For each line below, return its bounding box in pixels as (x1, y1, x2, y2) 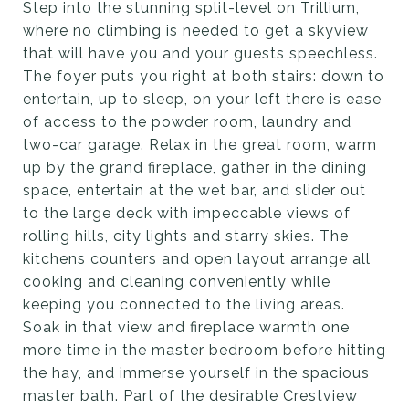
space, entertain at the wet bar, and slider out (23, 181, 366, 199)
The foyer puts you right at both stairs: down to (23, 67, 384, 85)
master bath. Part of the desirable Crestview (23, 386, 358, 404)
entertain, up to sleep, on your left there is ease (23, 89, 382, 108)
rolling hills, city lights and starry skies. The (23, 226, 349, 245)
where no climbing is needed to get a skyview (23, 21, 369, 39)
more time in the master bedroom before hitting (23, 341, 386, 359)
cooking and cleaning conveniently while (23, 272, 330, 290)
